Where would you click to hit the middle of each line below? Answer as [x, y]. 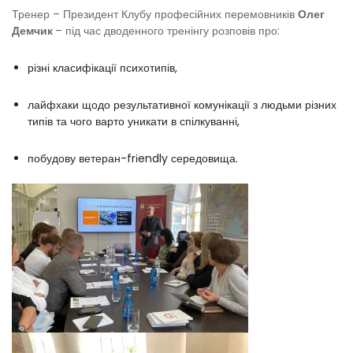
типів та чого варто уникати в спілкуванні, [134, 121]
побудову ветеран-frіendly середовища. [133, 158]
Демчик [33, 30]
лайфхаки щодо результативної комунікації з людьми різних [182, 104]
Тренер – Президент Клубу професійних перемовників [155, 14]
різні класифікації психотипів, [102, 67]
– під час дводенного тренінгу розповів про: [167, 30]
